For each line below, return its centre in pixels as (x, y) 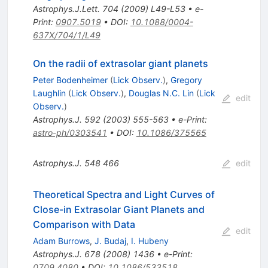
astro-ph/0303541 (70, 133)
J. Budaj (110, 241)
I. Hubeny (150, 241)
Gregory (186, 80)
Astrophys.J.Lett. (66, 9)
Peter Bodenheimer (70, 80)
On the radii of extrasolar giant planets (120, 64)
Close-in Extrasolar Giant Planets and (118, 210)
